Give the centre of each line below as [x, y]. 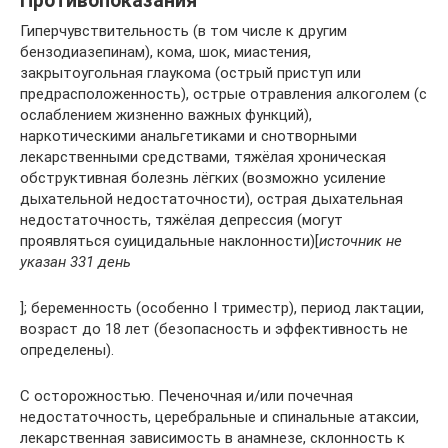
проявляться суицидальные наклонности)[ [169, 240]
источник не [360, 240]
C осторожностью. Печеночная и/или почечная [186, 395]
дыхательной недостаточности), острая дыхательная [211, 198]
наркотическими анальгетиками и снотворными [188, 135]
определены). [67, 349]
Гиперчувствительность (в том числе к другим [183, 30]
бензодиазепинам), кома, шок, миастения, [165, 51]
